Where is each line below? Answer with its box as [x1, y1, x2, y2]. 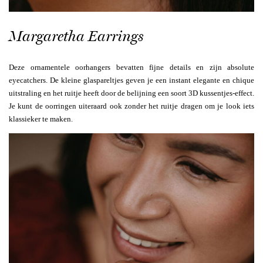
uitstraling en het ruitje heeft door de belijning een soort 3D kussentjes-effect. [9, 88, 254, 97]
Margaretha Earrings [9, 27, 144, 45]
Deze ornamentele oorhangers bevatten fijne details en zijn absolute [9, 62, 254, 72]
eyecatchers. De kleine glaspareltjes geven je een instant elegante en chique [9, 75, 254, 85]
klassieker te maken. [9, 114, 73, 123]
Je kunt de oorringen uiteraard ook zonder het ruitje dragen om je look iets [9, 101, 254, 110]
